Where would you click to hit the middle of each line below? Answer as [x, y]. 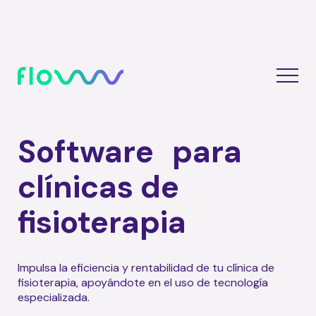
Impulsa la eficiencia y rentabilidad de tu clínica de [146, 268]
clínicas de [98, 187]
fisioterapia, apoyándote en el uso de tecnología [143, 282]
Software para [130, 152]
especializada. [54, 297]
